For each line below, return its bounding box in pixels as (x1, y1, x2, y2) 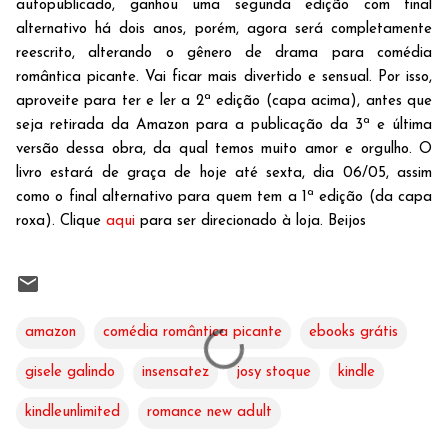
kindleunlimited (25, 404, 120, 420)
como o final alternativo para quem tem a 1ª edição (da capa (16, 189, 432, 205)
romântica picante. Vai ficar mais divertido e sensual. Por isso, (16, 69, 432, 85)
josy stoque (236, 364, 311, 380)
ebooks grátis (309, 324, 398, 340)
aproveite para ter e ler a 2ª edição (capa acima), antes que (16, 93, 432, 109)
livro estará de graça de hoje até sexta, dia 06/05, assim (16, 165, 432, 181)
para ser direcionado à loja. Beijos (135, 213, 366, 229)
